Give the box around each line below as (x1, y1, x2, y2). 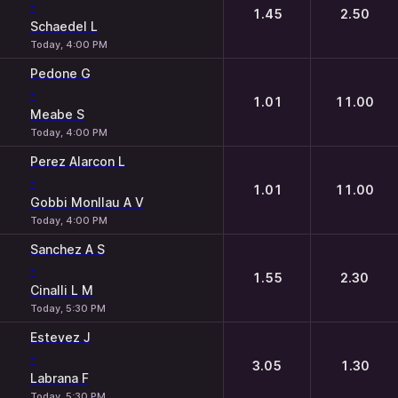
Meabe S (30, 107, 84, 122)
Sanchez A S (30, 242, 105, 257)
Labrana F (30, 370, 89, 386)
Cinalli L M (30, 283, 93, 298)
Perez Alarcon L (30, 154, 125, 169)
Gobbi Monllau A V (30, 195, 144, 210)
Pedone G (30, 66, 91, 81)
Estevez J (30, 330, 91, 345)
